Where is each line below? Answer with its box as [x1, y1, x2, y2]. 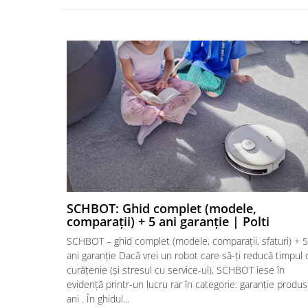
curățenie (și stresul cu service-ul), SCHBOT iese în [67, 263, 285, 276]
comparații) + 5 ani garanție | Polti [67, 212, 269, 230]
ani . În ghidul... [67, 291, 129, 305]
